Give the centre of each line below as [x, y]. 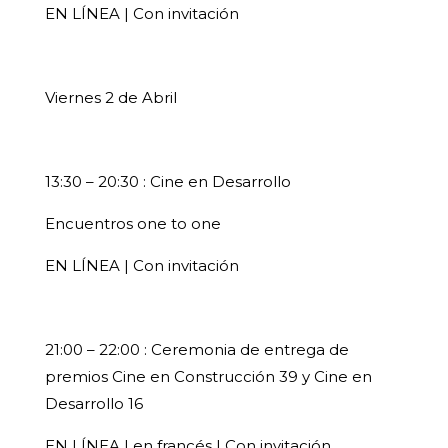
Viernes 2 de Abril [110, 98]
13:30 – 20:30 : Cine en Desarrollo [167, 182]
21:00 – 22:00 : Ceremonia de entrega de [196, 350]
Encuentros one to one [132, 224]
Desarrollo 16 [93, 404]
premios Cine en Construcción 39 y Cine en [208, 377]
